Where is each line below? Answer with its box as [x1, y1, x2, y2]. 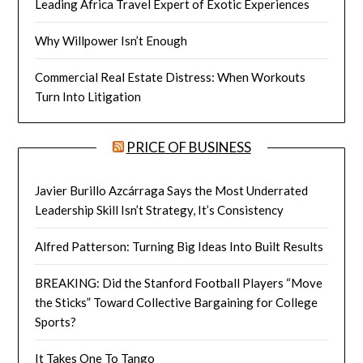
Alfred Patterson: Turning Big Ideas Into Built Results [35, 238, 324, 254]
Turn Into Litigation [35, 88, 142, 104]
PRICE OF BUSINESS [126, 138, 251, 156]
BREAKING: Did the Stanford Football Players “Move [35, 275, 323, 290]
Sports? [35, 314, 77, 329]
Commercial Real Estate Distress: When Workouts [35, 69, 306, 84]
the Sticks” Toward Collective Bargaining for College [35, 294, 318, 310]
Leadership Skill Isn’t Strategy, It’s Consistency [35, 202, 284, 217]
